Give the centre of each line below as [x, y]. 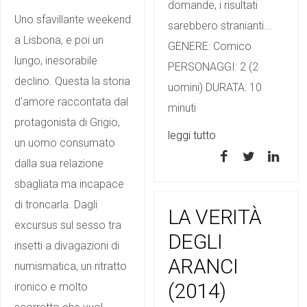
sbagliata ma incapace [69, 184]
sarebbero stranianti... [220, 26]
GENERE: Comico [210, 46]
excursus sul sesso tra [68, 225]
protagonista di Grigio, [67, 122]
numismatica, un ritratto [71, 266]
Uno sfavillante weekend [73, 20]
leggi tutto [192, 135]
